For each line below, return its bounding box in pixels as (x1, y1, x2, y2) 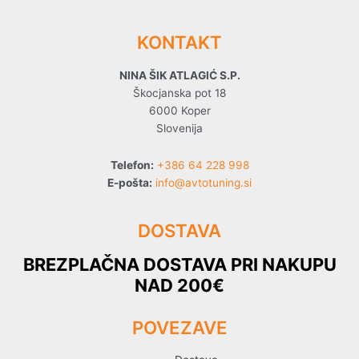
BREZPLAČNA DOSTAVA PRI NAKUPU (22, 254, 337, 276)
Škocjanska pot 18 (133, 86, 226, 99)
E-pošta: (107, 175, 152, 189)
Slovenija (156, 121, 203, 135)
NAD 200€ (135, 275, 224, 296)
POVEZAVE (131, 316, 228, 338)
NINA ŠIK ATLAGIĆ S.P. (119, 68, 240, 82)
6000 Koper (148, 103, 211, 117)
